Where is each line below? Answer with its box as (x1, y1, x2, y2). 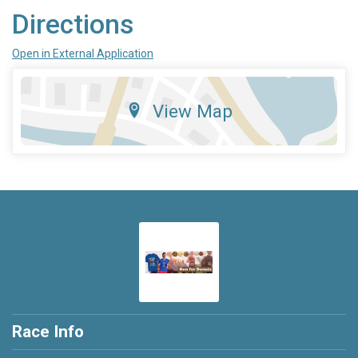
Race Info (12, 322, 84, 342)
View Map (152, 101, 233, 122)
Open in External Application (12, 47, 153, 61)
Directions (12, 9, 133, 41)
